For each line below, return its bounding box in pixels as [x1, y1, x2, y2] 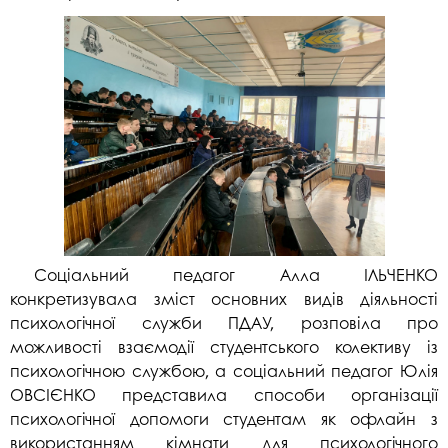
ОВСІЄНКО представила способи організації [10, 382, 438, 406]
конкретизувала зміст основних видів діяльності [10, 286, 438, 310]
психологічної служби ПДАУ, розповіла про [10, 310, 438, 334]
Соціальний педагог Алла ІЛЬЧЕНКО [34, 262, 438, 286]
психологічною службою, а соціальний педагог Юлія [10, 358, 438, 382]
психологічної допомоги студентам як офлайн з [10, 406, 438, 430]
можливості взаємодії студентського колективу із [10, 334, 438, 358]
